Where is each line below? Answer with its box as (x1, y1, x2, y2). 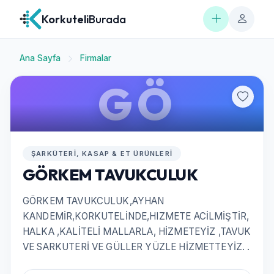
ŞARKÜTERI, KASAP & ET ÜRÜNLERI (31, 149, 172, 158)
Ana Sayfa (20, 53, 61, 63)
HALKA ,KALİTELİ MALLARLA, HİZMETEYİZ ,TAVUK (23, 226, 251, 237)
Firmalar (80, 53, 111, 63)
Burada (89, 12, 126, 26)
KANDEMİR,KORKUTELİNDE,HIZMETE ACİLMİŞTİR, (23, 210, 250, 222)
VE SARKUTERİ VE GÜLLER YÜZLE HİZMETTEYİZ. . (23, 241, 250, 253)
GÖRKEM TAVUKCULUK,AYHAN (23, 195, 165, 207)
